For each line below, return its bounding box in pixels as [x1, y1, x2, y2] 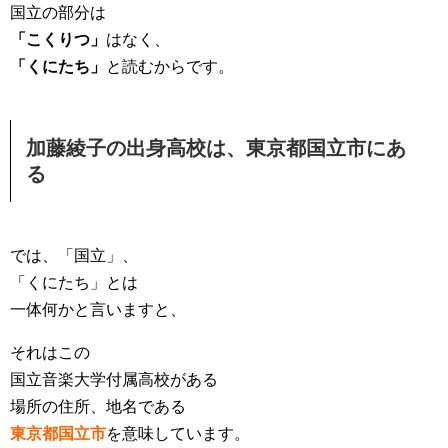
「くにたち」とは [10, 273, 138, 291]
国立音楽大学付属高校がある [10, 370, 218, 388]
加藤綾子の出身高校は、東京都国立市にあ [26, 136, 406, 159]
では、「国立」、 [10, 246, 138, 264]
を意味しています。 [106, 424, 250, 442]
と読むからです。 [106, 57, 234, 75]
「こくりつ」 [10, 30, 106, 48]
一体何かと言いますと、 [10, 300, 186, 318]
